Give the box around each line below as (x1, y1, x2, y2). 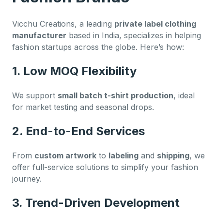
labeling (108, 150, 139, 160)
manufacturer (12, 30, 66, 40)
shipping (157, 150, 189, 160)
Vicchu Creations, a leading (12, 18, 114, 29)
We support (12, 90, 58, 100)
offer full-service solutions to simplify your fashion (12, 162, 198, 172)
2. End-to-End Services (12, 124, 145, 138)
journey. (12, 173, 42, 184)
